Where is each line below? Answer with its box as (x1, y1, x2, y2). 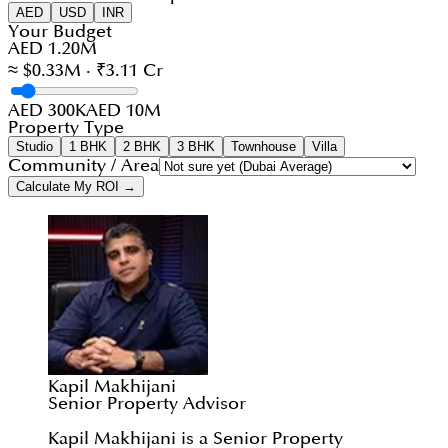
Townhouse (231, 139, 296, 155)
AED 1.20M (8, 40, 97, 58)
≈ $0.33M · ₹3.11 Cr (8, 62, 163, 80)
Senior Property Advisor (48, 395, 246, 413)
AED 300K (8, 102, 86, 120)
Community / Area (8, 157, 159, 175)
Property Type (8, 119, 124, 137)
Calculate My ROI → (16, 179, 136, 195)
